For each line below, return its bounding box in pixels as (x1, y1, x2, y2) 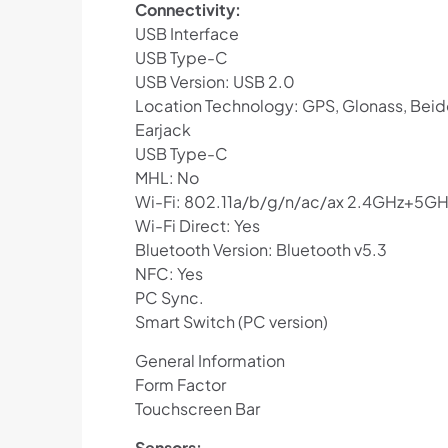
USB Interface (134, 23, 239, 45)
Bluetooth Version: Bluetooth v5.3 (134, 239, 387, 261)
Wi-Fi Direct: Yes (134, 215, 260, 237)
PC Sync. (134, 287, 204, 309)
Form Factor (134, 374, 226, 396)
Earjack (134, 119, 191, 141)
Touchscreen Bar (134, 398, 260, 420)
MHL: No (134, 167, 199, 189)
